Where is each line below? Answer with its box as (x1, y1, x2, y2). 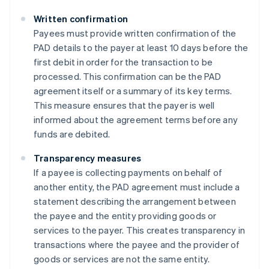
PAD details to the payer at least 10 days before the (34, 41, 249, 54)
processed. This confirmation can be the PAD (34, 70, 222, 83)
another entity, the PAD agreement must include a (34, 181, 240, 193)
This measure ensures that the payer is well (34, 99, 215, 112)
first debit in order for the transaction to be (34, 56, 213, 68)
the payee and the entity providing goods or (34, 210, 217, 222)
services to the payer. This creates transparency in (34, 224, 246, 237)
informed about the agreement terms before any (34, 113, 238, 126)
